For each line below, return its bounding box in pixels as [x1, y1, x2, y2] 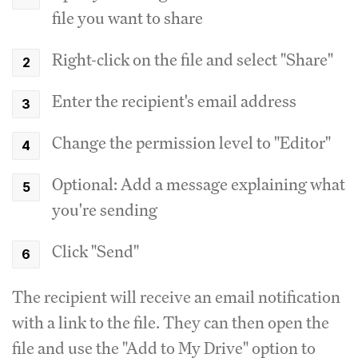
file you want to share [52, 6, 203, 29]
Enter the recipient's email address [52, 89, 296, 112]
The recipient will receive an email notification [12, 285, 340, 308]
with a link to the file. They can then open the [12, 311, 329, 333]
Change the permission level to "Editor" [52, 131, 331, 153]
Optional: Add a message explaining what [52, 173, 345, 195]
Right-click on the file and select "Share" [52, 48, 333, 70]
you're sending [52, 198, 157, 221]
